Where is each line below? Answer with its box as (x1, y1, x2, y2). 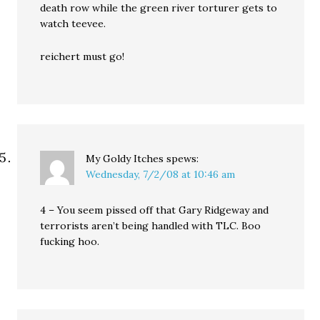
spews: (166, 152, 199, 165)
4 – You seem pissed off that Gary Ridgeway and (40, 204, 269, 216)
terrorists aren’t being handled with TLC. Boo (40, 219, 261, 232)
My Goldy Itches (86, 152, 164, 165)
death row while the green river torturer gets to (40, 1, 278, 14)
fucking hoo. (40, 235, 100, 248)
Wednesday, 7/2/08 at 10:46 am (86, 168, 236, 181)
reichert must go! (40, 50, 125, 63)
